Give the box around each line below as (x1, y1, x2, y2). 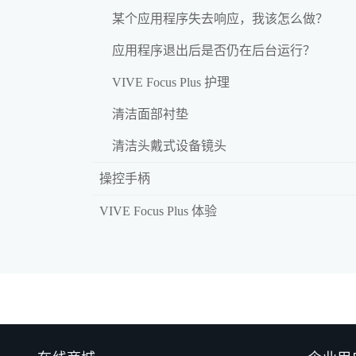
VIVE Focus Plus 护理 (112, 75, 230, 89)
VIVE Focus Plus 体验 (99, 203, 217, 218)
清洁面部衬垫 (112, 106, 188, 121)
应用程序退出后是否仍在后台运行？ (112, 43, 315, 57)
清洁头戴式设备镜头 (112, 138, 226, 153)
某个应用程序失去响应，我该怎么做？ (112, 11, 328, 25)
